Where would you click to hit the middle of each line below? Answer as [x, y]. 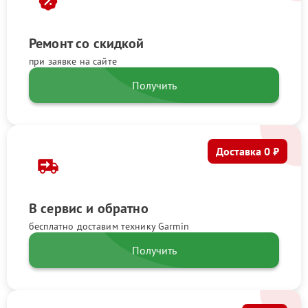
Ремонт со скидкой [87, 43]
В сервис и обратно [89, 208]
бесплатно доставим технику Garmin [109, 226]
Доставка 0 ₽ [247, 151]
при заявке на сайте [73, 61]
